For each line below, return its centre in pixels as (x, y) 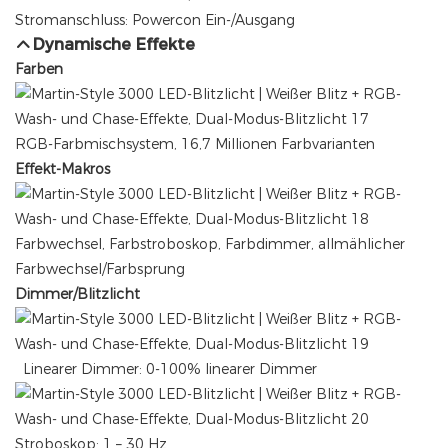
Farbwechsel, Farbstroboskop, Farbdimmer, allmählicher (210, 244)
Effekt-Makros (62, 169)
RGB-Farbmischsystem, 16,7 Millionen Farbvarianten (195, 144)
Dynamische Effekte (114, 45)
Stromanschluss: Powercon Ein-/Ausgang (155, 20)
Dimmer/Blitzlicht (77, 294)
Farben (39, 69)
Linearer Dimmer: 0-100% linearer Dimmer (168, 369)
